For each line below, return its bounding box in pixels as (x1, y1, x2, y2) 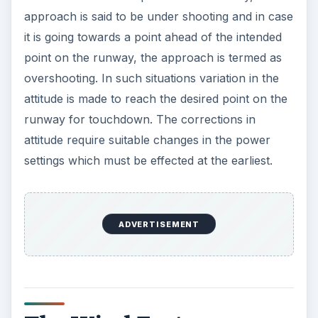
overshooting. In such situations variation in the (23, 71, 279, 86)
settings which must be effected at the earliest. (23, 153, 273, 168)
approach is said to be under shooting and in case (23, 9, 293, 24)
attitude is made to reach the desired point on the (23, 92, 287, 106)
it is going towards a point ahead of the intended (23, 30, 282, 45)
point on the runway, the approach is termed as (23, 50, 282, 65)
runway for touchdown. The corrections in (23, 112, 256, 127)
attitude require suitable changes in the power (23, 133, 270, 148)
